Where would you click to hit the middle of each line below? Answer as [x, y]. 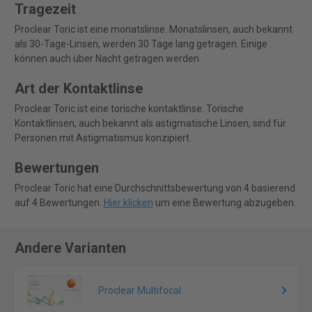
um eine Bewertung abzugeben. [224, 203]
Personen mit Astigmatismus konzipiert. [103, 138]
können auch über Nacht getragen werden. [108, 59]
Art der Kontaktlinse [78, 89]
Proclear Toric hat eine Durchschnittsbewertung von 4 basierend [155, 188]
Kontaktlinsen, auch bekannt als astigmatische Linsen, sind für [150, 124]
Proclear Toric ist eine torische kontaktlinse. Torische [129, 109]
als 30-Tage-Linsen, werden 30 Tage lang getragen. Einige [141, 44]
